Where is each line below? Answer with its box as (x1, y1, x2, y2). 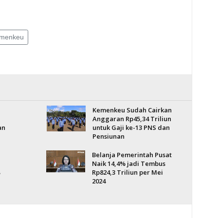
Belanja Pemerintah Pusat (91, 150, 172, 159)
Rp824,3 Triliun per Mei (91, 168, 163, 177)
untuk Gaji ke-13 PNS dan (92, 123, 170, 132)
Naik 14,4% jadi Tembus (91, 159, 165, 168)
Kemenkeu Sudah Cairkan (92, 106, 172, 114)
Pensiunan (92, 132, 125, 141)
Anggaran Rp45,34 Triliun (92, 114, 171, 123)
